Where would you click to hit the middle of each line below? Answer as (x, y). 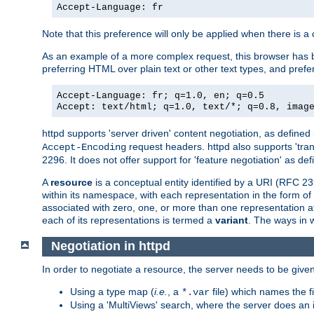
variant (232, 220)
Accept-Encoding (84, 147)
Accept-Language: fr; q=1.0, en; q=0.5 (161, 95)
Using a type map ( (112, 292)
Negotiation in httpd (110, 246)
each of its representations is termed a (129, 220)
